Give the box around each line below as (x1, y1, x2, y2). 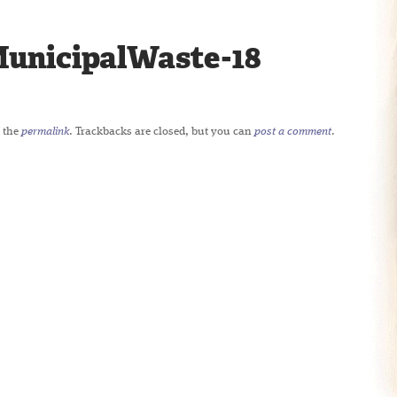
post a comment (254, 126, 331, 137)
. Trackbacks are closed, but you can (69, 126, 254, 137)
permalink (21, 126, 69, 137)
